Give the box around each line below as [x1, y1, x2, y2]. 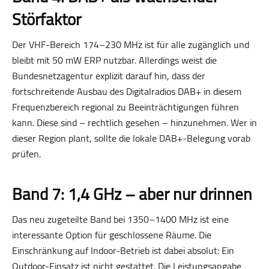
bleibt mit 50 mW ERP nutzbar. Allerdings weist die [12, 50, 217, 69]
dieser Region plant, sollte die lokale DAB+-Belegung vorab [12, 128, 250, 147]
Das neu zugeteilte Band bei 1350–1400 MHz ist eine [12, 210, 229, 228]
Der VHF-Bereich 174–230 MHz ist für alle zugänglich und [12, 35, 249, 53]
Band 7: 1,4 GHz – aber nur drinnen [12, 178, 252, 209]
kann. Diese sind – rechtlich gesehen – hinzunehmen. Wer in [12, 113, 257, 131]
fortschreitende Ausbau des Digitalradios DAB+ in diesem [12, 82, 241, 100]
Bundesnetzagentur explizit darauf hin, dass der [12, 66, 205, 85]
